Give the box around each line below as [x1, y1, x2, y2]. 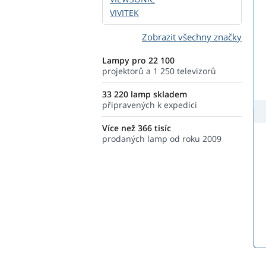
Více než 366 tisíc [102, 122, 171, 134]
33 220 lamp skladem [102, 88, 187, 100]
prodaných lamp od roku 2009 [102, 133, 221, 144]
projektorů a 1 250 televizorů [102, 65, 216, 77]
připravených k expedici [102, 99, 197, 110]
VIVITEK [110, 7, 139, 18]
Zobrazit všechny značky [142, 31, 242, 43]
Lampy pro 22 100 [102, 55, 175, 66]
